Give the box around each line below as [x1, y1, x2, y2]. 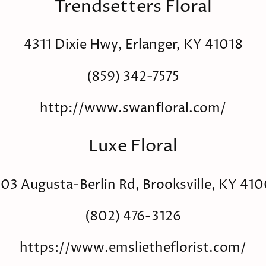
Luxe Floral [88, 134, 178, 158]
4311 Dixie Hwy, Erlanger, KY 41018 [23, 36, 243, 55]
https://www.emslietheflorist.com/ [20, 239, 246, 258]
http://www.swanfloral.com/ [40, 99, 226, 118]
